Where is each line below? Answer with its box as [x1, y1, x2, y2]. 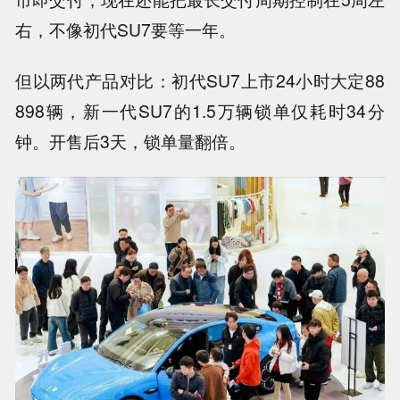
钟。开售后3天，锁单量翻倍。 [15, 129, 246, 154]
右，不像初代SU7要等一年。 [15, 17, 237, 43]
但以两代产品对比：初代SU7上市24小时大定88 [15, 68, 385, 94]
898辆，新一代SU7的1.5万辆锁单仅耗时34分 [15, 98, 385, 124]
